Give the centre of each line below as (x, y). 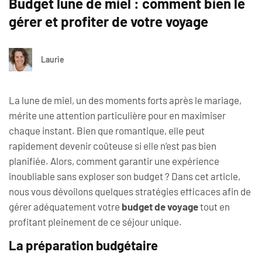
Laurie (53, 59)
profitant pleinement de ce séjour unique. (95, 222)
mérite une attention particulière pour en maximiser (117, 115)
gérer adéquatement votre (65, 206)
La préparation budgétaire (83, 245)
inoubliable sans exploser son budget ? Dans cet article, (125, 176)
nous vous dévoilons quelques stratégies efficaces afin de (130, 191)
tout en (214, 206)
